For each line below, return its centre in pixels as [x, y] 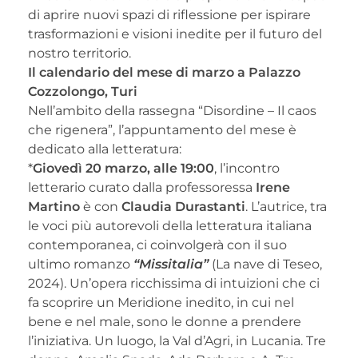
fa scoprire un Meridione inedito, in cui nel [161, 302]
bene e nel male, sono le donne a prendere [165, 321]
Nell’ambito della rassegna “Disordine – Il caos [172, 110]
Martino [54, 206]
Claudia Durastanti [183, 206]
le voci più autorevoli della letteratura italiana [170, 225]
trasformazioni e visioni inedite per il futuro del [175, 34]
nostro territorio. [80, 53]
